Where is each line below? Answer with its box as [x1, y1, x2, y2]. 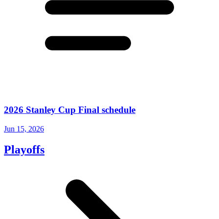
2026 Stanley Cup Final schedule [4, 105, 135, 115]
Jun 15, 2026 [4, 124, 44, 133]
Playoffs [4, 143, 44, 156]
